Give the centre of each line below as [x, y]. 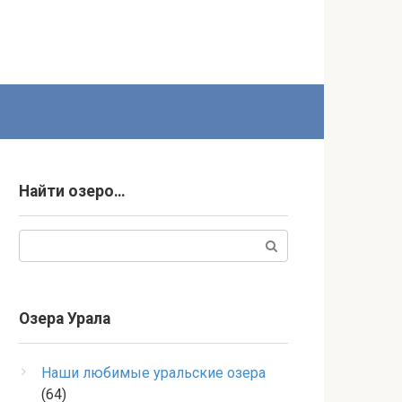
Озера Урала [65, 319]
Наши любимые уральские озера [153, 373]
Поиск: [41, 240]
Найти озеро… [72, 191]
